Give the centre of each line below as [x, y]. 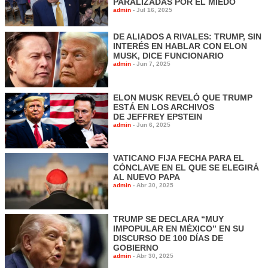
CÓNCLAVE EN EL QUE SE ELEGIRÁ [186, 168]
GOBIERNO [136, 248]
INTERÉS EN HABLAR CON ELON [180, 46]
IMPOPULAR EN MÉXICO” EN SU [179, 229]
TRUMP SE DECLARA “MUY [169, 219]
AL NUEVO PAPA [147, 177]
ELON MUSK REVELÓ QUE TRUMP [183, 97]
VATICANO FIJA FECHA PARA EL [179, 158]
